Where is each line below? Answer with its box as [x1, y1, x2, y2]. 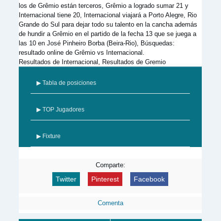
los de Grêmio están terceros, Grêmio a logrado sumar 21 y [19, 2, 188, 9]
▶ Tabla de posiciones [37, 80, 96, 86]
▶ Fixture [37, 133, 61, 139]
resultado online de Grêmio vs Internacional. [19, 49, 145, 56]
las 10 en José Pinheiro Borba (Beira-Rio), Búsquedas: [19, 39, 175, 47]
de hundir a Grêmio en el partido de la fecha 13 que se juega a [19, 30, 196, 37]
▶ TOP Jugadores [37, 107, 84, 112]
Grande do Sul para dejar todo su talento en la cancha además [19, 21, 197, 28]
